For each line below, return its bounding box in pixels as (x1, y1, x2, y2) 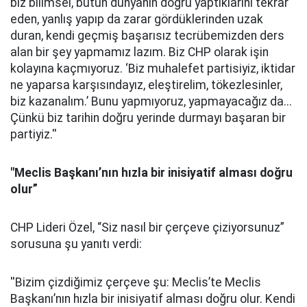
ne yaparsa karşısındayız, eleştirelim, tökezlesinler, (10, 78, 282, 92)
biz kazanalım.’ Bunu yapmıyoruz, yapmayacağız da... (10, 95, 292, 108)
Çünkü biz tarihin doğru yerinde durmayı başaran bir (10, 111, 286, 125)
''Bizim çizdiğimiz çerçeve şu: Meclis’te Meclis (10, 275, 261, 289)
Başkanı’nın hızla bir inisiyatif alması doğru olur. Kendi (10, 292, 295, 306)
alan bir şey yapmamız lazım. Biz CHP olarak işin (10, 45, 269, 59)
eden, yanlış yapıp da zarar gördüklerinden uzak (10, 12, 263, 26)
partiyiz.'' (10, 127, 57, 141)
